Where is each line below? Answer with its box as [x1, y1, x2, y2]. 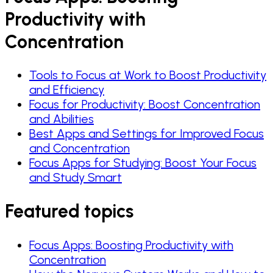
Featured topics [5, 200, 133, 223]
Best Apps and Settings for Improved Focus [29, 126, 264, 141]
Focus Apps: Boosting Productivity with [29, 238, 233, 253]
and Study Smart [29, 170, 122, 185]
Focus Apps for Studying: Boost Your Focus [29, 155, 257, 171]
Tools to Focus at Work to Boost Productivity [29, 68, 266, 83]
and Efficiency [29, 82, 104, 97]
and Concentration [29, 141, 130, 156]
